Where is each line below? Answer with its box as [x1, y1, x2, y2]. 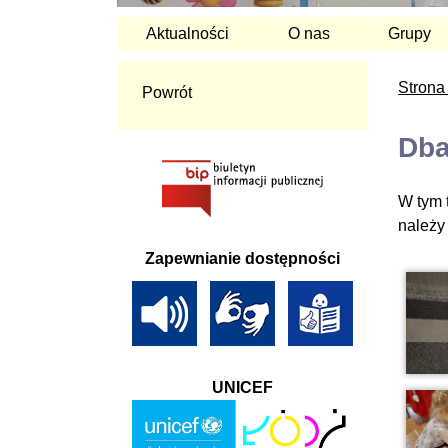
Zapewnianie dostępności [145, 250, 341, 267]
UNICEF [212, 379, 274, 396]
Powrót [142, 83, 192, 101]
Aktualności [146, 24, 230, 42]
